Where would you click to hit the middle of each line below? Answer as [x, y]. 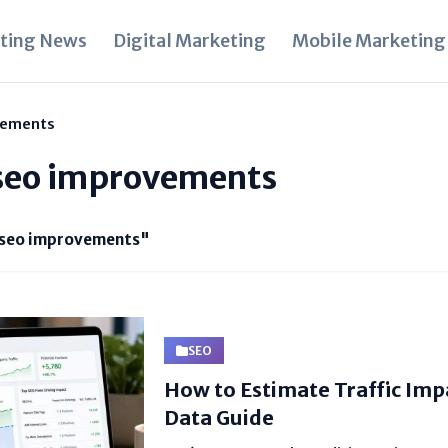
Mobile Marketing [369, 40]
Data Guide [219, 417]
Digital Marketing [189, 40]
